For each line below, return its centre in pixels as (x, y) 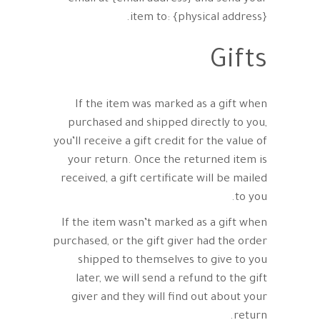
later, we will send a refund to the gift (171, 280)
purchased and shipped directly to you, (167, 124)
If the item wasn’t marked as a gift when (164, 224)
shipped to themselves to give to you (172, 261)
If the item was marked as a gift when (171, 105)
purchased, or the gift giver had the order (160, 242)
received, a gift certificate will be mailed (164, 180)
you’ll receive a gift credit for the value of (160, 142)
